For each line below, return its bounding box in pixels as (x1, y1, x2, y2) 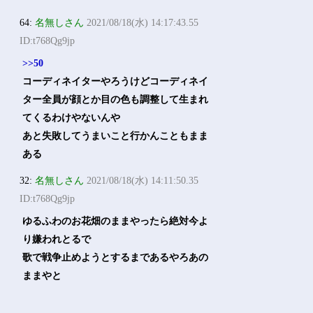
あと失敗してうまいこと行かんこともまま (22, 131, 209, 141)
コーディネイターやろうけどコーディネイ (22, 76, 209, 87)
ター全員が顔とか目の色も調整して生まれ (22, 94, 209, 105)
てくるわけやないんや (22, 112, 121, 123)
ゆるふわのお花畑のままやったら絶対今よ (22, 216, 209, 226)
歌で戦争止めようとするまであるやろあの (22, 252, 209, 263)
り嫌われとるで (22, 234, 92, 245)
